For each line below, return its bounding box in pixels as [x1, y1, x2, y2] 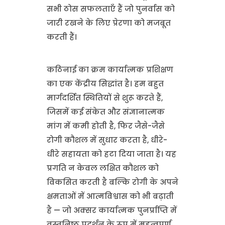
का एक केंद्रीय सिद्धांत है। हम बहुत [46, 78, 164, 89]
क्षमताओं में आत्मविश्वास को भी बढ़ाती [46, 190, 174, 201]
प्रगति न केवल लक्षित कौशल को [46, 162, 159, 173]
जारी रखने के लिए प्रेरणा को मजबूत [46, 17, 171, 28]
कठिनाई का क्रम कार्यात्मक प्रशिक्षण [46, 64, 173, 75]
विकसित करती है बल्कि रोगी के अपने [46, 176, 178, 187]
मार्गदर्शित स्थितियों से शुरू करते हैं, [46, 92, 163, 103]
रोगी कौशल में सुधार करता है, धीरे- [46, 134, 167, 145]
